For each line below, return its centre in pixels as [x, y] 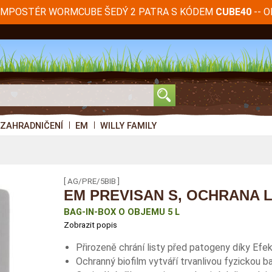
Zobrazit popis [91, 225]
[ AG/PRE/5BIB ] [92, 182]
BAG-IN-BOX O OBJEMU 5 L [122, 212]
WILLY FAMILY [129, 126]
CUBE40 [233, 12]
